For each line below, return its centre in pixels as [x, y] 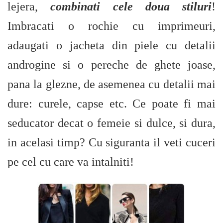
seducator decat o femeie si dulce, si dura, [111, 123]
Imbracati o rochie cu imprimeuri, [111, 26]
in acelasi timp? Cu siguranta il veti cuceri [111, 142]
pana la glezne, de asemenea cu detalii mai [111, 84]
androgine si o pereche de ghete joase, [111, 65]
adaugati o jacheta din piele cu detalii [111, 45]
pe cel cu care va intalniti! [71, 162]
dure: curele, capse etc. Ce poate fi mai [111, 104]
